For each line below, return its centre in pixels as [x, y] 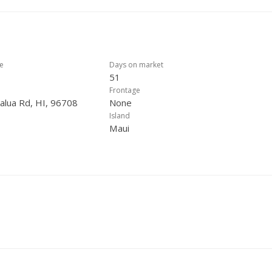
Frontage [125, 90]
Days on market [136, 65]
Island [120, 116]
